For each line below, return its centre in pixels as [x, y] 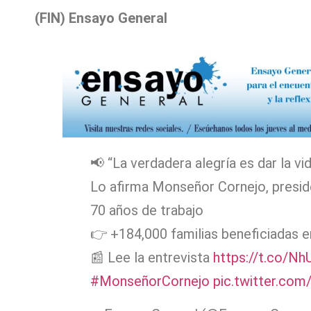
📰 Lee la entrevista [152, 257]
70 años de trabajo [147, 210]
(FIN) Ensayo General [101, 18]
